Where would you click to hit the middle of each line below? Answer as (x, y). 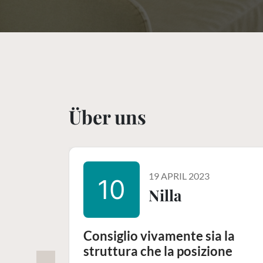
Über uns (107, 116)
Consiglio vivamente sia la (159, 235)
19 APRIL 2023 (179, 176)
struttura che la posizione (158, 251)
